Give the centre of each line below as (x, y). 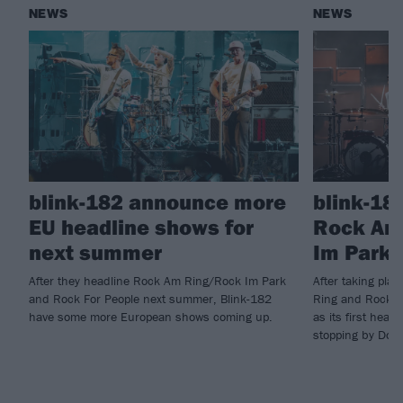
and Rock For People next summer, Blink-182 (150, 299)
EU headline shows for (141, 227)
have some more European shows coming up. (151, 317)
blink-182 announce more (157, 202)
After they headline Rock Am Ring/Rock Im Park (157, 281)
